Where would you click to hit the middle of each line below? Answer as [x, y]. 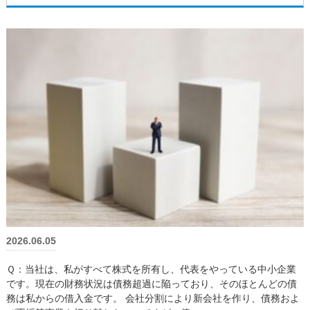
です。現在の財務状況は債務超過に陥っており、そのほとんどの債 [151, 283]
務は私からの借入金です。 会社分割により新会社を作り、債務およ [153, 298]
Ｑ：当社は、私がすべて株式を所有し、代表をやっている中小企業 [151, 269]
